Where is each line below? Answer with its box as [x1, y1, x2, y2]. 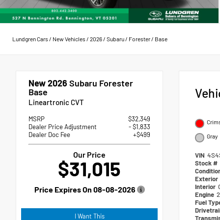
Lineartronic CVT [28, 97, 84, 107]
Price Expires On [34, 184, 93, 194]
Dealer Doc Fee [28, 130, 70, 138]
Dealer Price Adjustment [28, 122, 97, 131]
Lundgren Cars [12, 35, 48, 43]
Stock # [195, 159, 219, 167]
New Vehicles [53, 35, 85, 43]
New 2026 [28, 77, 67, 88]
